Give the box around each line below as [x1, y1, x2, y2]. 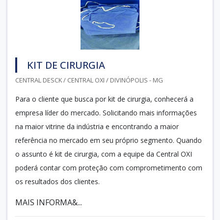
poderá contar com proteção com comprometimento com [15, 163, 202, 172]
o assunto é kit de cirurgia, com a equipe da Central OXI [15, 149, 192, 159]
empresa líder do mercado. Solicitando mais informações [15, 108, 197, 117]
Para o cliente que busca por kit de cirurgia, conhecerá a [15, 94, 193, 104]
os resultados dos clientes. [15, 176, 100, 186]
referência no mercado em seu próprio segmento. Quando [15, 135, 202, 145]
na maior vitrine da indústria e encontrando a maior [15, 121, 179, 131]
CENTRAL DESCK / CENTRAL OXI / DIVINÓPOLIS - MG [15, 75, 163, 84]
